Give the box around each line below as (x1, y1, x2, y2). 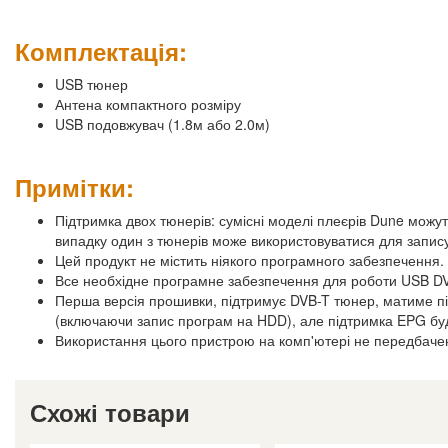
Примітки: (15, 170, 134, 205)
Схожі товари (30, 395, 190, 430)
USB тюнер (55, 74, 128, 95)
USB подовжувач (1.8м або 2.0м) (55, 114, 270, 135)
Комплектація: (15, 34, 187, 69)
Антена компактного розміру (55, 94, 241, 115)
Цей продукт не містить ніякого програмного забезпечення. (55, 250, 444, 271)
